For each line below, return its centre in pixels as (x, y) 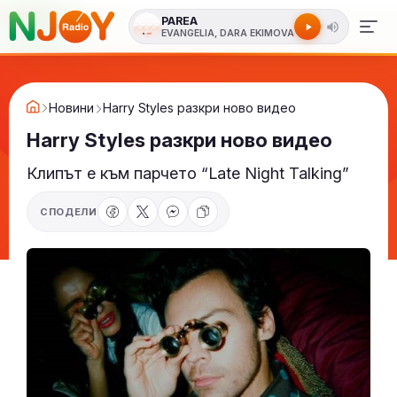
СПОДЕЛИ (69, 212)
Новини (71, 108)
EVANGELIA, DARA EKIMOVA (228, 33)
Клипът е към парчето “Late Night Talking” (188, 173)
